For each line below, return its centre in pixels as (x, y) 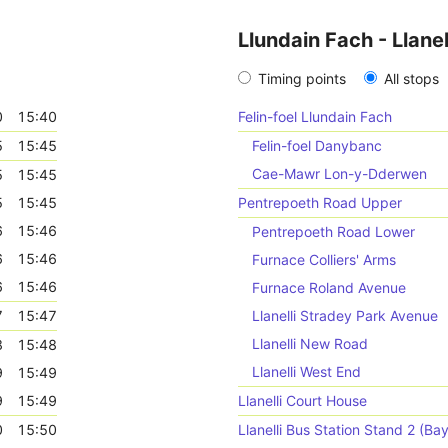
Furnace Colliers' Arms (324, 259)
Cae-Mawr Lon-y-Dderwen (339, 173)
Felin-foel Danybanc (317, 145)
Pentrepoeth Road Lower (333, 231)
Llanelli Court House (302, 400)
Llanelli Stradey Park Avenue (345, 315)
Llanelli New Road (310, 343)
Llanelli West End (306, 371)
